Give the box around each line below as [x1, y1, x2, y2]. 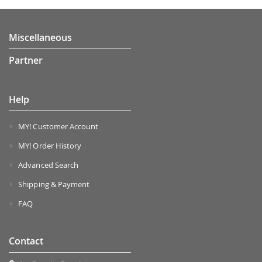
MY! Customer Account [18, 121, 99, 132]
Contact [9, 235, 43, 248]
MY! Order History [18, 140, 82, 151]
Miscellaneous [9, 31, 72, 44]
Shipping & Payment [18, 179, 90, 190]
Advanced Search [18, 160, 79, 171]
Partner [9, 54, 43, 67]
